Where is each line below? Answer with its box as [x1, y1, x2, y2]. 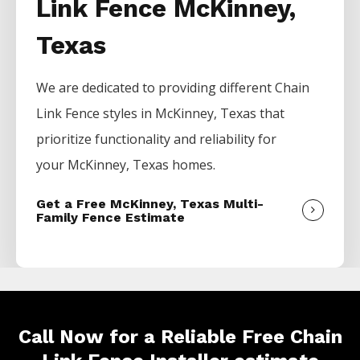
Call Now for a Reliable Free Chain [18, 325, 342, 349]
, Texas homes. [126, 156, 216, 174]
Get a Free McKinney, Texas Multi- [36, 196, 264, 212]
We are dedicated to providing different [36, 79, 276, 97]
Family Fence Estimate [36, 210, 186, 226]
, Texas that [214, 104, 285, 123]
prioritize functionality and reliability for [36, 130, 277, 149]
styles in [103, 104, 156, 123]
